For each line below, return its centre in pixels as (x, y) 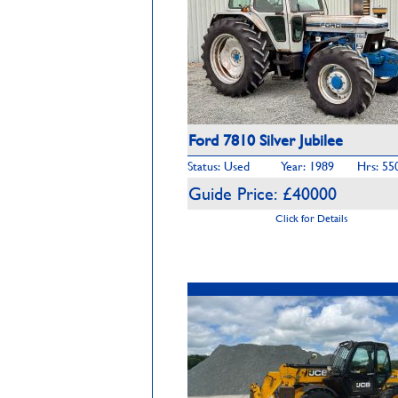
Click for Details (312, 218)
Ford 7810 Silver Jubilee (266, 140)
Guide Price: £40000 (263, 193)
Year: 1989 (307, 166)
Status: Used (219, 166)
